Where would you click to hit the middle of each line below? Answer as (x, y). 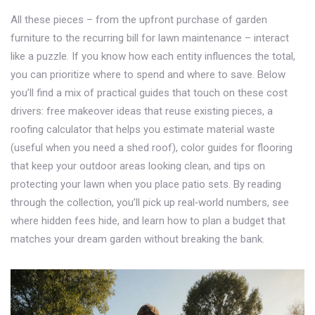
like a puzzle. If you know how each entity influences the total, (153, 56)
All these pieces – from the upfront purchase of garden (139, 20)
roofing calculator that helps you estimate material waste (143, 129)
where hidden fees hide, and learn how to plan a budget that (148, 221)
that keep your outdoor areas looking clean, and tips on (138, 166)
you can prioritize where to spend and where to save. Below (148, 75)
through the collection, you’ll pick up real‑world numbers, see (150, 202)
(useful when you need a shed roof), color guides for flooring (152, 148)
